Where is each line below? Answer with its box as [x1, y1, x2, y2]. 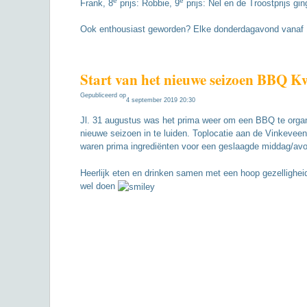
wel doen [80, 180, 118, 191]
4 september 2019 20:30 [126, 96, 195, 103]
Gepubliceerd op [80, 92, 126, 99]
